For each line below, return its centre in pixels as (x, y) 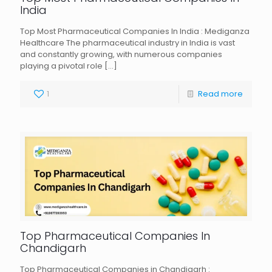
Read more (220, 93)
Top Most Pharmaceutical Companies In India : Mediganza (135, 31)
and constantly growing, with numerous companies (121, 54)
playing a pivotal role (61, 66)
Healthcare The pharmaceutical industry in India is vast (127, 42)
